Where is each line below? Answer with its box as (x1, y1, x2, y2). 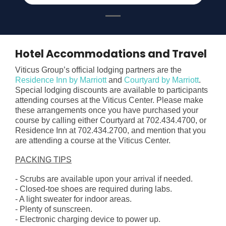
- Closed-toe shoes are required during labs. (15, 185, 172, 194)
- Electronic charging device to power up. (15, 215, 160, 224)
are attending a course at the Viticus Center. (15, 136, 175, 145)
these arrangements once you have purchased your (15, 106, 198, 115)
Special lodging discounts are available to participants (15, 86, 208, 95)
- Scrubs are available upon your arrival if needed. (15, 175, 193, 184)
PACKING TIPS (15, 155, 72, 164)
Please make (156, 96, 203, 105)
